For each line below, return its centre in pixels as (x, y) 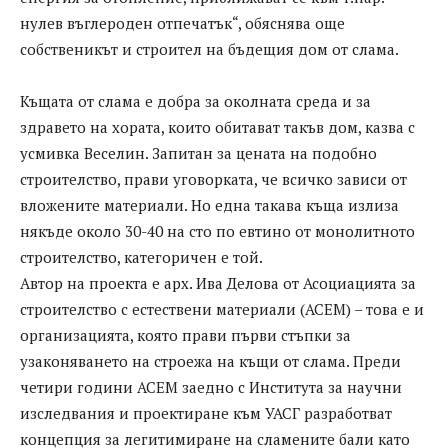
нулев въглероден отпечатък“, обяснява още (182, 23)
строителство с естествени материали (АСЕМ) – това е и (222, 309)
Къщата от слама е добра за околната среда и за (195, 101)
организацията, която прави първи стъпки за (185, 335)
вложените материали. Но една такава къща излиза (209, 205)
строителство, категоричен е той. (141, 257)
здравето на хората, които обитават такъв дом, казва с (217, 127)
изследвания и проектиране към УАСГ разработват (206, 413)
